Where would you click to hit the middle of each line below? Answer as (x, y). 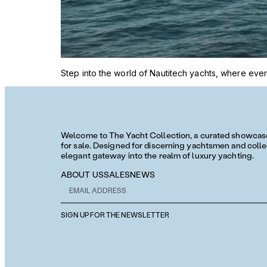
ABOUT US (82, 175)
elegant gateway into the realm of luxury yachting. (158, 156)
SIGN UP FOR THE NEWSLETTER (115, 215)
